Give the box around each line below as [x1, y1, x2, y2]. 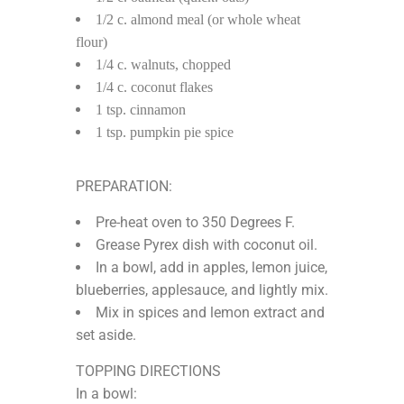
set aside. [76, 326, 136, 344]
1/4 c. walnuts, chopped [96, 56, 231, 72]
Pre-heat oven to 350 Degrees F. [96, 213, 295, 231]
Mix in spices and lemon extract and [96, 303, 325, 321]
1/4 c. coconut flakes [96, 78, 213, 95]
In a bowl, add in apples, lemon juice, [96, 258, 327, 276]
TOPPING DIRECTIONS [76, 362, 221, 380]
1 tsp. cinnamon [96, 101, 186, 117]
